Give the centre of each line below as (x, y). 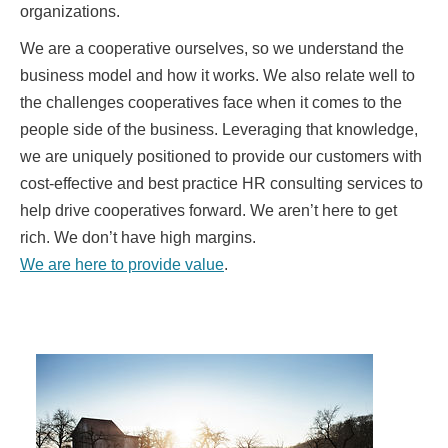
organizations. (70, 11)
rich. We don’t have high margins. (138, 237)
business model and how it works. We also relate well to (217, 75)
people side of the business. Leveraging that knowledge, (219, 129)
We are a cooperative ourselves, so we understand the (212, 48)
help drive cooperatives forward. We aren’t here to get (208, 210)
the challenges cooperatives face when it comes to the (211, 102)
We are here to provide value (122, 264)
